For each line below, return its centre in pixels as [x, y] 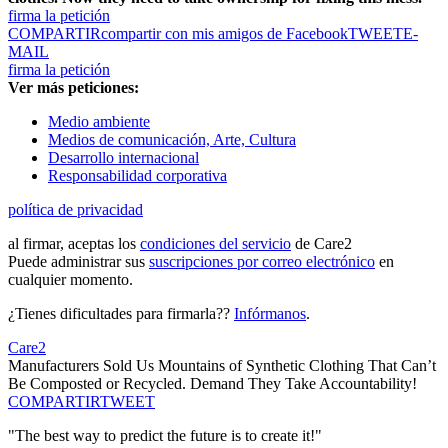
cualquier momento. [70, 280]
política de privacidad [75, 210]
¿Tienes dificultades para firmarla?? [121, 314]
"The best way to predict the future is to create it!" [165, 436]
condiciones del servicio [215, 244]
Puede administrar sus [78, 262]
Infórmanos [270, 314]
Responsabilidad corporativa [137, 176]
